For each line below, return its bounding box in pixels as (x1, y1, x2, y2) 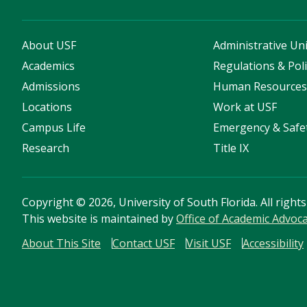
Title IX (213, 140, 249, 156)
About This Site (22, 236, 101, 251)
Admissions (22, 79, 80, 95)
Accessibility (243, 236, 304, 251)
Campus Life (22, 120, 86, 136)
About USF (22, 38, 76, 53)
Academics (22, 58, 75, 74)
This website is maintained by (22, 211, 176, 227)
